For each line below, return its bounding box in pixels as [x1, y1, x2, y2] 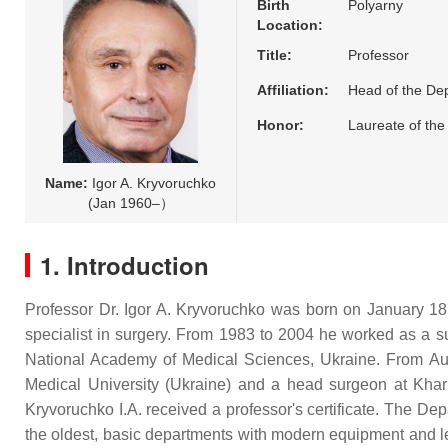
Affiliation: [257, 82, 329, 98]
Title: [257, 47, 292, 63]
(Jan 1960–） [87, 195, 174, 211]
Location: [257, 17, 323, 33]
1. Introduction [40, 248, 209, 282]
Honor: [257, 117, 304, 133]
